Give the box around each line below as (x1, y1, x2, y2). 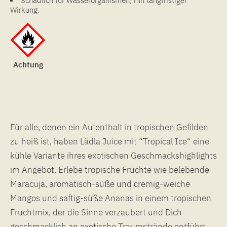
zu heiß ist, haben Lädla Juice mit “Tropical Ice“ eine (10, 135, 209, 147)
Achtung (13, 59, 43, 69)
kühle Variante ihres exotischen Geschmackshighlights (10, 149, 217, 161)
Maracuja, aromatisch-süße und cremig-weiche (10, 178, 190, 190)
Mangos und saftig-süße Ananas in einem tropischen (10, 192, 211, 204)
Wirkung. (10, 5, 40, 15)
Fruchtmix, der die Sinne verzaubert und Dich (10, 206, 182, 218)
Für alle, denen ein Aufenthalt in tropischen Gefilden (10, 121, 208, 133)
